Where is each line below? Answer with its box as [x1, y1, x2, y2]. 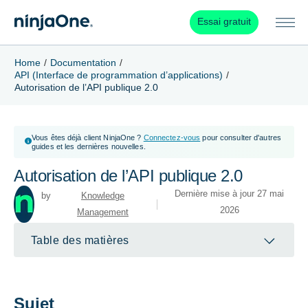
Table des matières [30, 234, 129, 247]
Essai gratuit [197, 16, 251, 27]
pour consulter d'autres [200, 133, 282, 142]
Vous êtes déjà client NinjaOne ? [31, 133, 142, 142]
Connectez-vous [143, 133, 201, 142]
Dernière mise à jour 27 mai [175, 188, 285, 199]
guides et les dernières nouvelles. [31, 142, 146, 151]
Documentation [49, 57, 116, 68]
